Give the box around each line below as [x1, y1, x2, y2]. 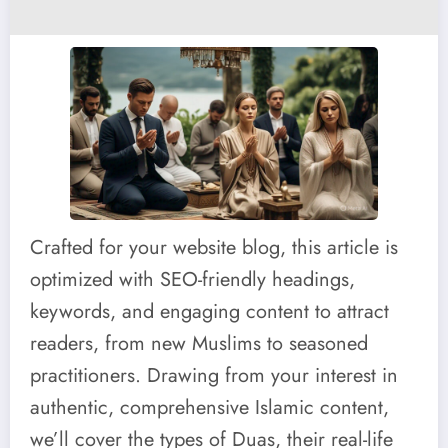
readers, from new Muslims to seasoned [30, 328, 368, 358]
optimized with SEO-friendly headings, [30, 264, 355, 294]
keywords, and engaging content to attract [30, 296, 389, 326]
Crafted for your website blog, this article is [30, 232, 398, 262]
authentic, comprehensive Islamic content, [30, 392, 389, 422]
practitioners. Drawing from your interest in [30, 360, 398, 390]
